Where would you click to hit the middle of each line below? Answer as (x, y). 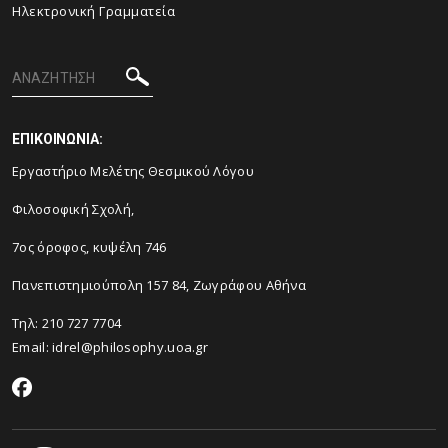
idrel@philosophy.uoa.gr (130, 347)
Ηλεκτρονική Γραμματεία (93, 11)
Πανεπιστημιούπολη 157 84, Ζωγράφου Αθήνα (161, 285)
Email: (32, 347)
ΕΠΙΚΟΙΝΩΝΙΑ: (57, 139)
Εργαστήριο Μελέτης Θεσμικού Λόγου (133, 171)
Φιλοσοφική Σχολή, (73, 209)
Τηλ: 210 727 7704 (67, 323)
